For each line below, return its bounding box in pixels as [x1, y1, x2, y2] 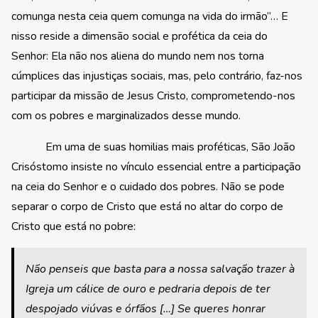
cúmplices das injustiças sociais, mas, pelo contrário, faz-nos [11, 67, 302, 84]
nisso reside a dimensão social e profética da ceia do [11, 28, 268, 44]
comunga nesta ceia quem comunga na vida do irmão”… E [11, 8, 288, 24]
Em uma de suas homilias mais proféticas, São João [11, 138, 295, 155]
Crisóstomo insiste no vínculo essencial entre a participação [11, 158, 301, 175]
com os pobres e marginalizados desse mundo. [11, 107, 241, 124]
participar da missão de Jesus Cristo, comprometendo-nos [11, 87, 295, 104]
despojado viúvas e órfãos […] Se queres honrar [26, 300, 265, 317]
